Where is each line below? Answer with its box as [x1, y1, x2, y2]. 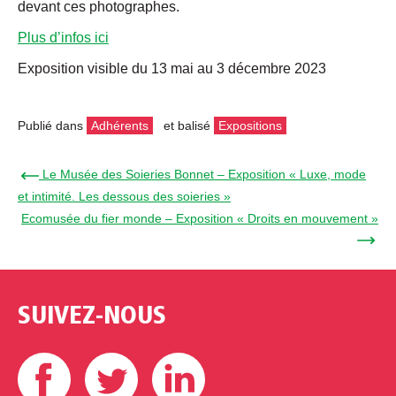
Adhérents [91, 118, 148, 133]
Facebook [97, 345, 160, 361]
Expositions [218, 118, 282, 133]
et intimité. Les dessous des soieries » [18, 189, 231, 204]
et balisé [160, 118, 214, 133]
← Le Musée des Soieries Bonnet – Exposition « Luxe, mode [27, 167, 366, 182]
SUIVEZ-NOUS [18, 305, 166, 331]
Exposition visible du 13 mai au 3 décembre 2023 [18, 61, 326, 77]
